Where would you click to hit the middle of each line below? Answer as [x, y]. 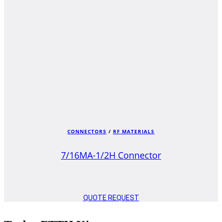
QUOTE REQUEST [111, 198]
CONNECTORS [87, 132]
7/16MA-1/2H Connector [111, 155]
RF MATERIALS [134, 132]
